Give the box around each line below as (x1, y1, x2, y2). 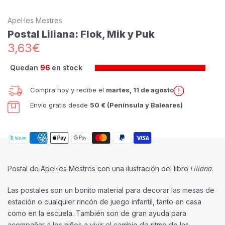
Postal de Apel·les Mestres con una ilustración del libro (8, 164, 190, 173)
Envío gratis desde (30, 101, 90, 109)
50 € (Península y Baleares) (90, 101, 183, 109)
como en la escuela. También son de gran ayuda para (8, 209, 186, 218)
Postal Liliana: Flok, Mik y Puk (8, 28, 155, 41)
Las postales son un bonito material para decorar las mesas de (8, 186, 214, 195)
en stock (52, 63, 82, 72)
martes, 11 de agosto (106, 86, 174, 94)
